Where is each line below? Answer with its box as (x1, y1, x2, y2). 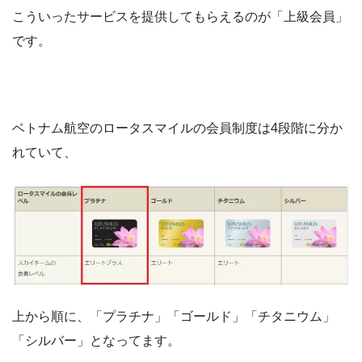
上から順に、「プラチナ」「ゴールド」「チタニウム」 (12, 309, 335, 324)
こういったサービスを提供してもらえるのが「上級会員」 (12, 9, 348, 23)
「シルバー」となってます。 (12, 334, 180, 348)
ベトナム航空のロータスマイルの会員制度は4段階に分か (12, 120, 343, 135)
